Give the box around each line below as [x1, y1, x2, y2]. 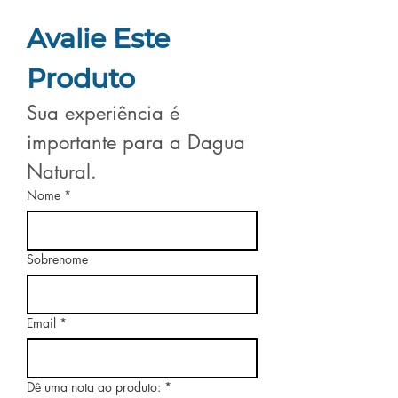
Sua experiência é [27, 100, 179, 125]
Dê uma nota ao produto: [27, 378, 161, 395]
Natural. [27, 159, 97, 184]
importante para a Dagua [27, 130, 245, 155]
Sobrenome [27, 251, 88, 267]
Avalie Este [27, 22, 170, 55]
